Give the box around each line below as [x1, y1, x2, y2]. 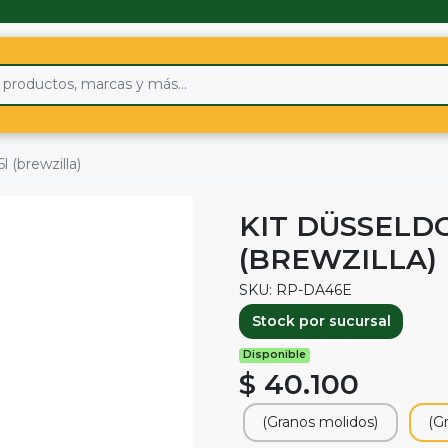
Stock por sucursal [251, 312, 391, 330]
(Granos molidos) [262, 413, 378, 432]
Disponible [243, 348, 307, 362]
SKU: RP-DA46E [239, 280, 352, 299]
